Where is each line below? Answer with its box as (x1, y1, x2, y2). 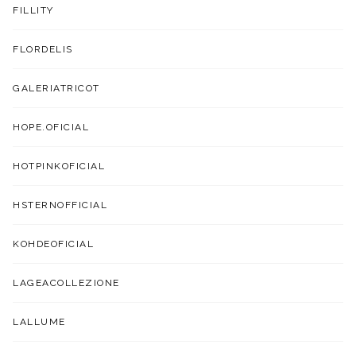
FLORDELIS (13, 43, 73, 55)
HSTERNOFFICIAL (13, 199, 108, 211)
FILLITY (13, 4, 54, 16)
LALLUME (13, 315, 66, 327)
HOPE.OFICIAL (13, 121, 90, 133)
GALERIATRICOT (13, 82, 100, 94)
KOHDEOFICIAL (13, 238, 95, 250)
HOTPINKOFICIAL (13, 160, 106, 172)
